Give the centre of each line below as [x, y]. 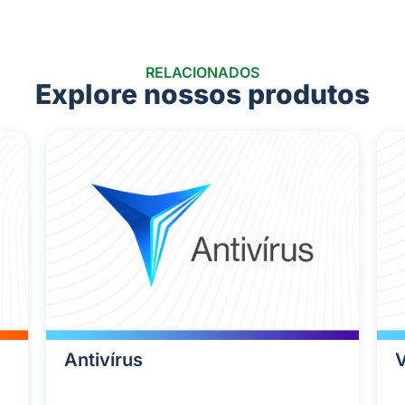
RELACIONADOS [202, 73]
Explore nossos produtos [202, 94]
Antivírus [103, 360]
